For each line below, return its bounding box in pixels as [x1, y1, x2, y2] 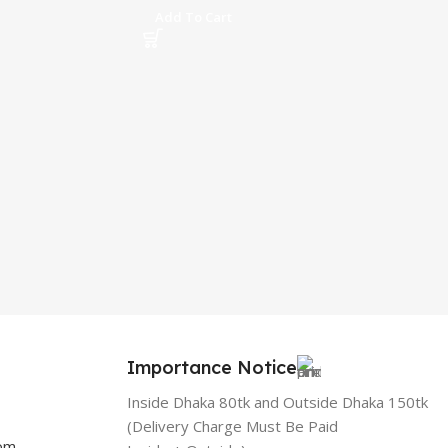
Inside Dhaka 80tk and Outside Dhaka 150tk [127, 392, 428, 412]
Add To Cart [154, 8, 232, 26]
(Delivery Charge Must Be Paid [127, 416, 338, 436]
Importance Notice [127, 356, 297, 379]
